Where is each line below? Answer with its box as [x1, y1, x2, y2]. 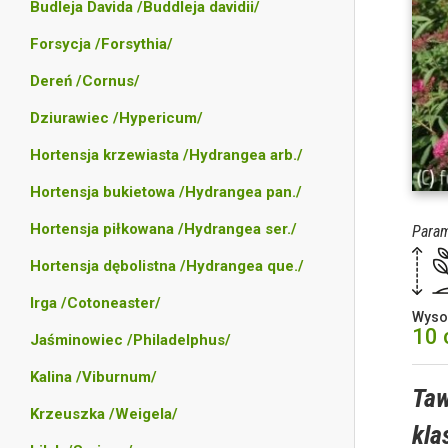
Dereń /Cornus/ [30, 72, 140, 90]
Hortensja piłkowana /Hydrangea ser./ [30, 220, 297, 238]
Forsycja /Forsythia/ [30, 35, 173, 53]
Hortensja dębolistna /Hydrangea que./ [30, 257, 304, 275]
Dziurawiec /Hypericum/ [30, 109, 203, 127]
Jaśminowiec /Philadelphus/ [30, 331, 231, 349]
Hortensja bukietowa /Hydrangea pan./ [30, 183, 302, 201]
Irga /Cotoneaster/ [30, 294, 161, 312]
